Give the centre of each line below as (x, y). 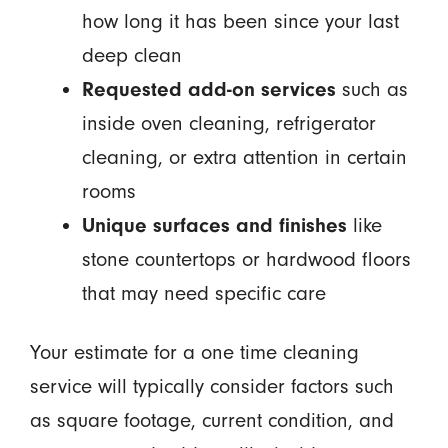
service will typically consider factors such (211, 387)
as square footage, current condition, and (211, 421)
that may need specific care (203, 294)
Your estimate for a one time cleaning (194, 353)
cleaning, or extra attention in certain (244, 158)
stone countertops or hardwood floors (246, 260)
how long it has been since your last (240, 22)
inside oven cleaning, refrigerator (228, 124)
